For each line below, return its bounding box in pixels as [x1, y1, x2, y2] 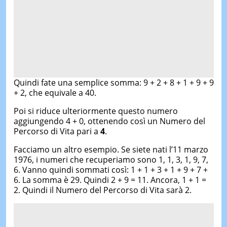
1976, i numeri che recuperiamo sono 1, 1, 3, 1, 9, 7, [13, 154, 208, 165]
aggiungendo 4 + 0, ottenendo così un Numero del [13, 115, 205, 127]
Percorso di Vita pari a [13, 125, 100, 137]
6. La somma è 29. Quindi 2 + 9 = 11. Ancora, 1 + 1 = [13, 174, 206, 185]
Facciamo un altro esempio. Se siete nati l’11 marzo [13, 143, 208, 155]
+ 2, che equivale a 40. [13, 87, 96, 98]
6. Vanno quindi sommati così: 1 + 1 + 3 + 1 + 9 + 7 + [13, 164, 208, 175]
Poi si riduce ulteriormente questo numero [13, 105, 178, 117]
